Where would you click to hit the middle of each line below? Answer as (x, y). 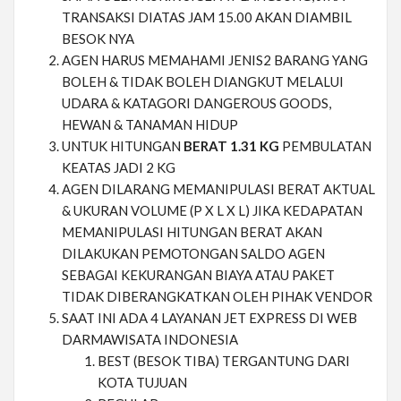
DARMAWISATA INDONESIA (150, 340)
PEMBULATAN (327, 146)
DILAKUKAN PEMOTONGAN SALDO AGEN (193, 254)
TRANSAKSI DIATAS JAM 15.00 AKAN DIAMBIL (207, 17)
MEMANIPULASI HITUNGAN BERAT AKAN (192, 232)
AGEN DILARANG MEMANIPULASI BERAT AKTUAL (218, 189)
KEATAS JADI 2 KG (119, 168)
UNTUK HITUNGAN (123, 146)
